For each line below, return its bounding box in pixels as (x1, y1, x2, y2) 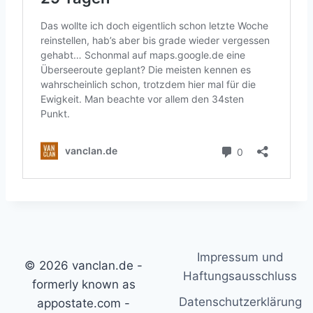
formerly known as (31, 277, 136, 291)
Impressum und (196, 250, 284, 265)
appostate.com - (37, 296, 131, 310)
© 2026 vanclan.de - (24, 259, 143, 272)
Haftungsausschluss (183, 269, 298, 284)
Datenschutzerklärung (178, 295, 302, 310)
